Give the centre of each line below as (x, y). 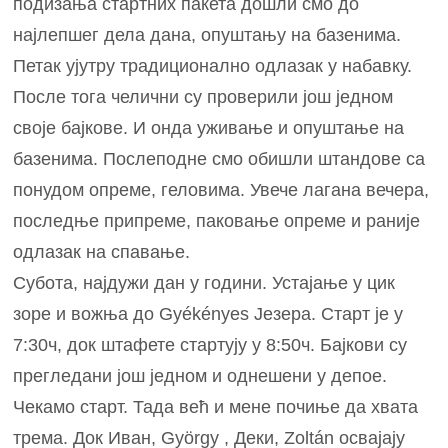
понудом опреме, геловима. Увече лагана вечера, (221, 189)
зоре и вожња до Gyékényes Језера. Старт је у (208, 313)
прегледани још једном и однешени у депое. (200, 375)
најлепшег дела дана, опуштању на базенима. (207, 34)
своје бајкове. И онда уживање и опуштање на (209, 127)
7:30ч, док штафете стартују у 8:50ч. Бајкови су (210, 344)
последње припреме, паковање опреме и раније (217, 220)
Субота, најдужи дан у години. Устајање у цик (204, 282)
